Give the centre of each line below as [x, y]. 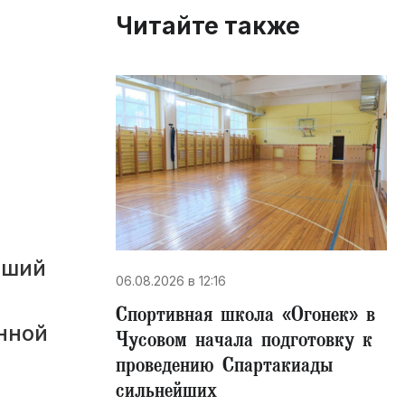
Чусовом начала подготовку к [244, 343]
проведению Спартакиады [224, 368]
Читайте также [208, 26]
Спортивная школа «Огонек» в [245, 317]
